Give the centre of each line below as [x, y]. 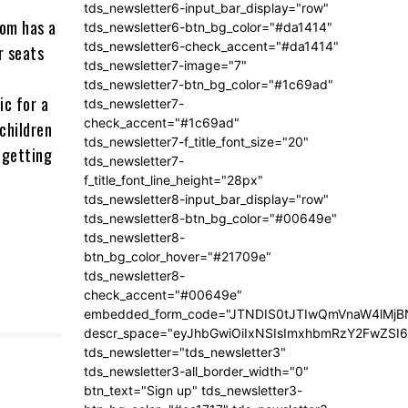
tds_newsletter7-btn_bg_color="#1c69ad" [209, 84]
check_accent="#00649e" [163, 294]
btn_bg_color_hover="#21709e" [178, 256]
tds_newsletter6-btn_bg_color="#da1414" [208, 26]
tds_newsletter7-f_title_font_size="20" [196, 141]
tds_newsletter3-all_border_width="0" [196, 371]
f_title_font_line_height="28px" [173, 179]
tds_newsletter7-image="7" [165, 65]
